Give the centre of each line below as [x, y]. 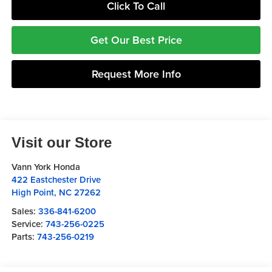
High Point [32, 192]
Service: [28, 223]
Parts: [24, 236]
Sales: [25, 211]
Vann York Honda [46, 166]
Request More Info [136, 73]
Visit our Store [61, 142]
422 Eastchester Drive [56, 179]
